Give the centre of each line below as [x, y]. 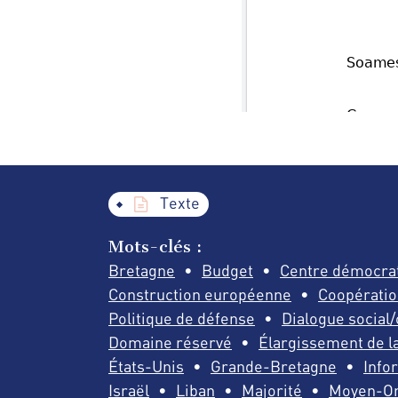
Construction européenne [200, 294]
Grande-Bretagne [274, 366]
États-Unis [146, 366]
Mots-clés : [155, 246]
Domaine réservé [170, 342]
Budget [227, 270]
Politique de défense [182, 318]
